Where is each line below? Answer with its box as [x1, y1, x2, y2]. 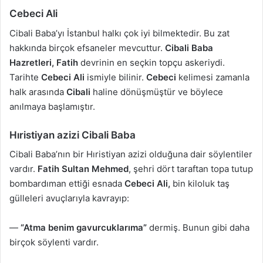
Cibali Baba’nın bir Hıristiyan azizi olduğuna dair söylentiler [9, 149, 252, 160]
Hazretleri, [9, 56, 54, 68]
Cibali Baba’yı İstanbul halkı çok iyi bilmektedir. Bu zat [9, 27, 230, 39]
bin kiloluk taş [170, 178, 230, 190]
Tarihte [9, 71, 41, 83]
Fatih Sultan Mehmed [38, 163, 129, 175]
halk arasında [9, 86, 66, 97]
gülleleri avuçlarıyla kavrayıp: [9, 193, 129, 204]
